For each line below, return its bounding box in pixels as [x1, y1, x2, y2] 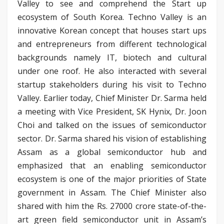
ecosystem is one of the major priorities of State [17, 173, 206, 184]
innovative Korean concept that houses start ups [17, 24, 206, 36]
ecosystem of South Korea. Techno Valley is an [17, 11, 206, 22]
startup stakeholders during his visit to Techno [17, 78, 206, 90]
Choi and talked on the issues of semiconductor [17, 119, 206, 130]
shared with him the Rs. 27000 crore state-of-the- [17, 200, 206, 211]
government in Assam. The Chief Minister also [17, 186, 206, 198]
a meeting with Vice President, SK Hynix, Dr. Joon [17, 105, 206, 117]
